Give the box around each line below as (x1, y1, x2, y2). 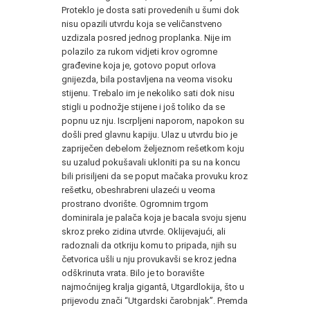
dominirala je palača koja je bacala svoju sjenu (62, 212, 246, 223)
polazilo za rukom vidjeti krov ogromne (62, 46, 217, 57)
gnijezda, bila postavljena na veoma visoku (62, 73, 232, 84)
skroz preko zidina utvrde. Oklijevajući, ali (62, 226, 226, 237)
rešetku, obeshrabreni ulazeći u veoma (62, 184, 215, 195)
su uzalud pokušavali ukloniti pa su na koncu (62, 156, 240, 167)
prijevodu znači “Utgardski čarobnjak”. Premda (62, 295, 248, 306)
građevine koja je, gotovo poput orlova (62, 60, 216, 71)
